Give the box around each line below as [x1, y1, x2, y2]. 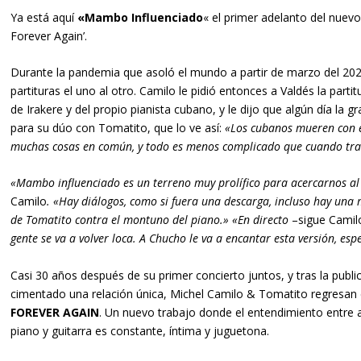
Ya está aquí [10, 9, 77, 25]
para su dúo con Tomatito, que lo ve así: [10, 120, 225, 136]
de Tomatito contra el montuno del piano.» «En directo [10, 212, 288, 228]
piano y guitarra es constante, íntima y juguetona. [10, 322, 269, 338]
